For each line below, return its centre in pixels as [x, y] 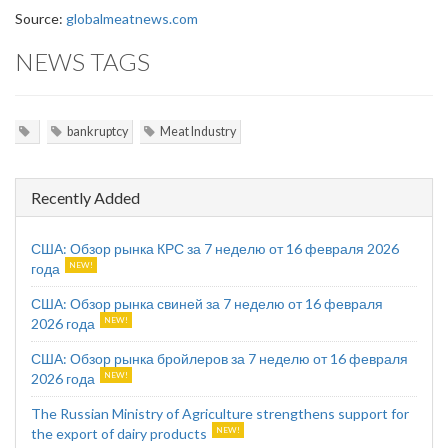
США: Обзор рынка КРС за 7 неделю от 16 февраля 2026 [215, 248]
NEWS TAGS [82, 61]
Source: [40, 18]
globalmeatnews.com [132, 18]
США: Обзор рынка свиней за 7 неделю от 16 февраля [207, 303]
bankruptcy [97, 131]
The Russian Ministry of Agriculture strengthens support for [220, 413]
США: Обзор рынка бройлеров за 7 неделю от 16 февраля [219, 358]
